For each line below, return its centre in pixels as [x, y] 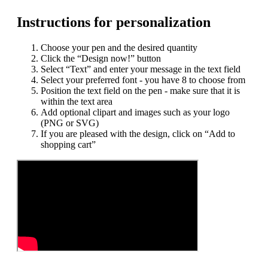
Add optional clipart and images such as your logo [135, 112]
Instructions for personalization [114, 22]
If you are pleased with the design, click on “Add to [138, 134]
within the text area [77, 102]
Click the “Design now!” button [101, 59]
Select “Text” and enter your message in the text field [141, 69]
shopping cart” [68, 145]
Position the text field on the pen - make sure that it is [140, 91]
